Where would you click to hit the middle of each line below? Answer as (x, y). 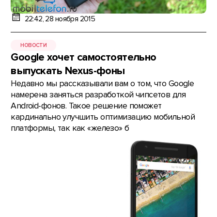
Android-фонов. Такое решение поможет (86, 106)
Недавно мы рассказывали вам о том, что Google (102, 84)
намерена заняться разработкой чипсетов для (98, 95)
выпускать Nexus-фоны (68, 71)
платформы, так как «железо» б (70, 128)
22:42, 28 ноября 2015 (60, 19)
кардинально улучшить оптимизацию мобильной (103, 117)
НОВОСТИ (34, 45)
